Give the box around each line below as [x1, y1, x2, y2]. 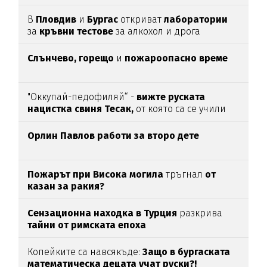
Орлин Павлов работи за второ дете [27, 130, 200, 142]
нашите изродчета [27, 115, 116, 127]
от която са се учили [136, 103, 226, 115]
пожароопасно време [125, 52, 228, 64]
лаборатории [164, 14, 228, 26]
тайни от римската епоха [27, 219, 147, 231]
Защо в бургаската [142, 246, 231, 258]
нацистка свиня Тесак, [27, 103, 136, 115]
